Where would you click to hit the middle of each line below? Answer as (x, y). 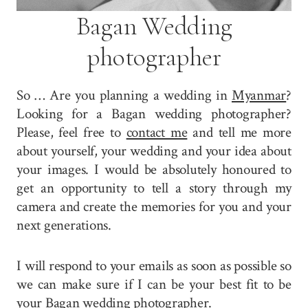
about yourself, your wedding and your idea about (154, 151)
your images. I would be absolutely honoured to (154, 169)
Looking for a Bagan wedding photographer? (154, 113)
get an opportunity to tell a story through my (154, 188)
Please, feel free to (71, 132)
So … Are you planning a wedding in (124, 95)
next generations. (64, 225)
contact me (157, 132)
